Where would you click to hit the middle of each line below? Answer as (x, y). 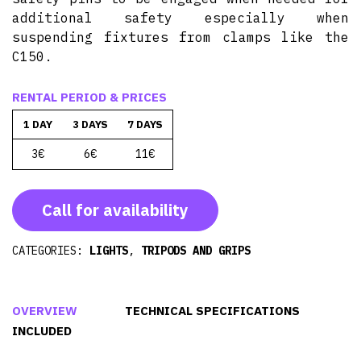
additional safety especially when (180, 18)
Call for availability (115, 210)
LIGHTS (109, 251)
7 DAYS (145, 124)
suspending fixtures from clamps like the (180, 37)
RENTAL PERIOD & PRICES (89, 97)
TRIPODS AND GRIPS (196, 251)
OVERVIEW (45, 311)
